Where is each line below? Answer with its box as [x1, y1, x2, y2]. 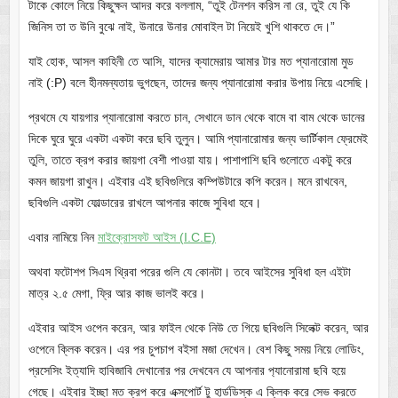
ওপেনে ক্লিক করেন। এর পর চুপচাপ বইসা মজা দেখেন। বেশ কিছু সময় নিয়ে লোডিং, [28, 342, 364, 357]
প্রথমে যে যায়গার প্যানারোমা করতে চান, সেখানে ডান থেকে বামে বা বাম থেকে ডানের [28, 110, 365, 125]
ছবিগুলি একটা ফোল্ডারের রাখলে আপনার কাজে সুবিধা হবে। [28, 195, 261, 211]
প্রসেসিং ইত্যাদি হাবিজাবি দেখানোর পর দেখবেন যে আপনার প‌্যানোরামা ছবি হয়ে [28, 363, 346, 378]
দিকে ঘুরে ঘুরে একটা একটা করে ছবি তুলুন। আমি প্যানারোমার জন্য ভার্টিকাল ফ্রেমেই [28, 131, 368, 147]
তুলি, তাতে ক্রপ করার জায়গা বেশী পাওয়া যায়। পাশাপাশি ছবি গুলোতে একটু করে [28, 153, 352, 168]
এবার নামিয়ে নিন [28, 230, 98, 245]
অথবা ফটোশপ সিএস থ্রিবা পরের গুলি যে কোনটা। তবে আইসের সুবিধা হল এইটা [28, 265, 351, 280]
